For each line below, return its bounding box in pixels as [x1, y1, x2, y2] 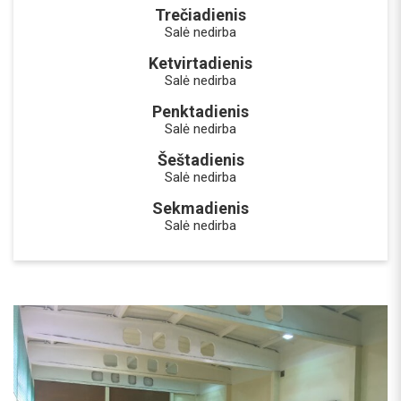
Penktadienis [152, 102, 249, 121]
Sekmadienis [152, 199, 249, 218]
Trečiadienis [155, 5, 246, 24]
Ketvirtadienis [149, 54, 252, 73]
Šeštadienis [157, 150, 244, 169]
